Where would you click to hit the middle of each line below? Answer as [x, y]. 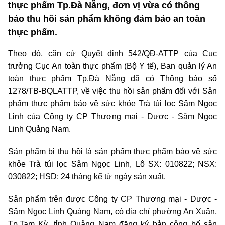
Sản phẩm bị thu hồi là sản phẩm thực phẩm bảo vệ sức [113, 152]
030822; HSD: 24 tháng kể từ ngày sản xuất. [87, 177]
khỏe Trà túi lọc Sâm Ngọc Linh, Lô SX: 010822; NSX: [113, 164]
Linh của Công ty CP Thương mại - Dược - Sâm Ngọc [113, 117]
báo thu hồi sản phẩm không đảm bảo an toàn [107, 19]
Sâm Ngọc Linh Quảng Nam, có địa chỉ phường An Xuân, [113, 212]
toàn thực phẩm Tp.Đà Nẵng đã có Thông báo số [113, 79]
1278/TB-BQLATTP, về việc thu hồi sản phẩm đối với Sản [113, 91]
